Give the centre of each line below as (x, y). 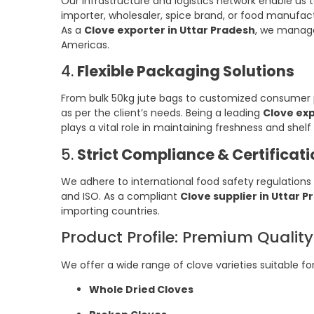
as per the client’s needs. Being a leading (162, 113)
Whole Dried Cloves (141, 290)
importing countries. (110, 211)
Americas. (85, 45)
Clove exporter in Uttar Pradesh (170, 30)
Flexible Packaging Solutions (186, 71)
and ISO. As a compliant (121, 196)
